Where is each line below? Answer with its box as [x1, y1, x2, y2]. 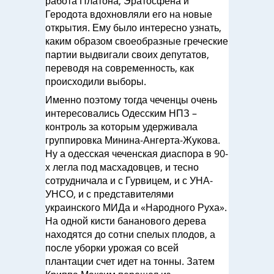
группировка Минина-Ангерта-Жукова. [45, 133, 220, 147]
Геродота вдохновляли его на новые [45, 7, 212, 21]
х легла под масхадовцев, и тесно [45, 160, 199, 174]
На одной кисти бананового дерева [45, 214, 206, 228]
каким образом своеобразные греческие [45, 34, 228, 48]
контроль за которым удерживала [45, 120, 198, 133]
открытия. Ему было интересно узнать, [45, 21, 221, 34]
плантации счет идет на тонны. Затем [45, 254, 215, 268]
